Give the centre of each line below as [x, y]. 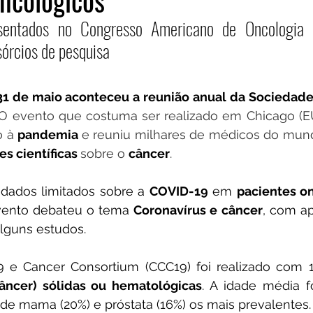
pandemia [50, 134]
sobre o [104, 153]
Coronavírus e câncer [198, 210]
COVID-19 [179, 191]
